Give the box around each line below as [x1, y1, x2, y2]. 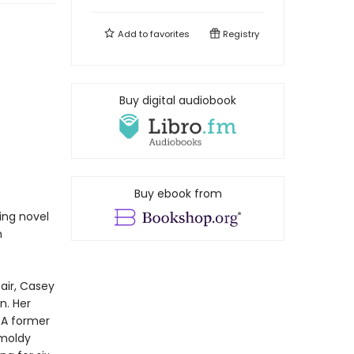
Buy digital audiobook [119, 92, 236, 108]
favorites [150, 28, 190, 40]
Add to [115, 28, 150, 40]
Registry [220, 28, 259, 40]
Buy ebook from [134, 186, 222, 202]
